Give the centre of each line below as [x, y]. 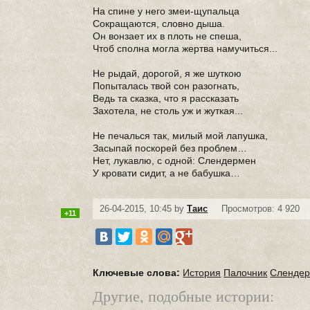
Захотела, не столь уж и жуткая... [168, 111]
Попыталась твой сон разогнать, [166, 86]
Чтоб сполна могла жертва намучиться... [185, 48]
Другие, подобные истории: [184, 296]
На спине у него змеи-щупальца [166, 11]
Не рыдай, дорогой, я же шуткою [167, 73]
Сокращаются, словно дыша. [159, 24]
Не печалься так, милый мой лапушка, [181, 136]
